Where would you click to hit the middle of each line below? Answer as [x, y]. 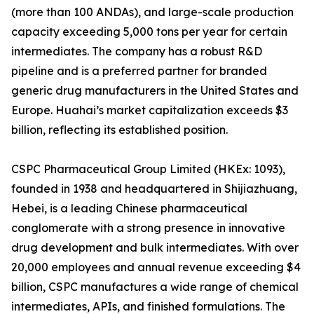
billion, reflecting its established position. [120, 130]
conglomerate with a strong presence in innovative [148, 228]
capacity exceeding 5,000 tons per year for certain [149, 32]
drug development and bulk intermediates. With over [155, 248]
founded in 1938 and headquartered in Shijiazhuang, [154, 189]
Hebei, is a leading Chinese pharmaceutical [129, 209]
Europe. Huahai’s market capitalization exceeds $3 [150, 110]
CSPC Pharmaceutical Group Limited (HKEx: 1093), [148, 169]
